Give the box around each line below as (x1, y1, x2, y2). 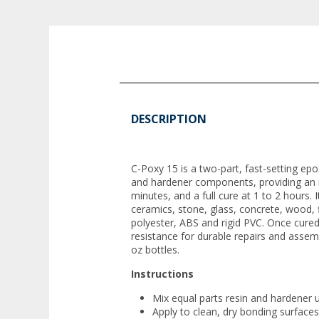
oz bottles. (131, 243, 179, 257)
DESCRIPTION (131, 111, 206, 127)
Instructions (131, 267, 194, 281)
